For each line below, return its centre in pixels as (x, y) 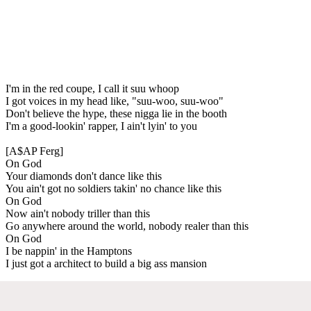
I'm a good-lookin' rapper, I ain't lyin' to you (101, 126)
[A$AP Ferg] (34, 151)
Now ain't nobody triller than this (78, 213)
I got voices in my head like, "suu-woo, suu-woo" (115, 101)
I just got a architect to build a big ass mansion (106, 263)
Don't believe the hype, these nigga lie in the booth (116, 113)
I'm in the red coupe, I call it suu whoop (92, 88)
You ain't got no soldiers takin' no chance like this (114, 188)
